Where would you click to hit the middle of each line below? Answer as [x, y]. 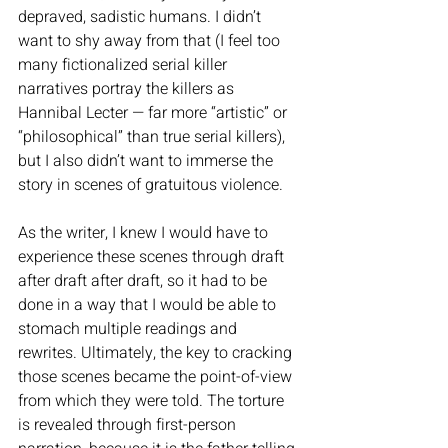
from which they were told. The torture [153, 401]
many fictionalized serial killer [124, 65]
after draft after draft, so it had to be [144, 281]
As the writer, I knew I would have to [145, 233]
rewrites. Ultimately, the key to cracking [157, 353]
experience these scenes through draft [153, 257]
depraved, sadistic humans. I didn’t [141, 17]
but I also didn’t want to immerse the [147, 161]
